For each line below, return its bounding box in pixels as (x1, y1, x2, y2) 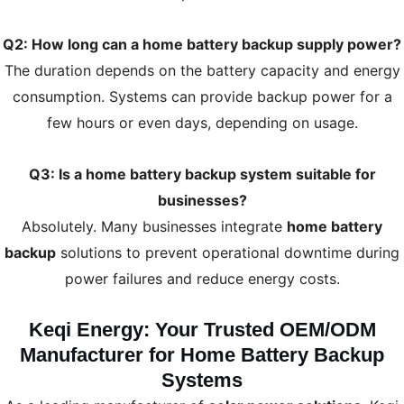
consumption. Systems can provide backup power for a (12, 87, 392, 106)
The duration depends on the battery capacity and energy (4, 61, 400, 80)
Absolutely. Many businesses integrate (22, 217, 287, 236)
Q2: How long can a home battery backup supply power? (3, 35, 401, 54)
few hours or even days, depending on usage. (46, 114, 358, 133)
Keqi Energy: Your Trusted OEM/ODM (28, 318, 376, 342)
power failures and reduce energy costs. (64, 270, 340, 289)
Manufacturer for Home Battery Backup (20, 344, 384, 367)
